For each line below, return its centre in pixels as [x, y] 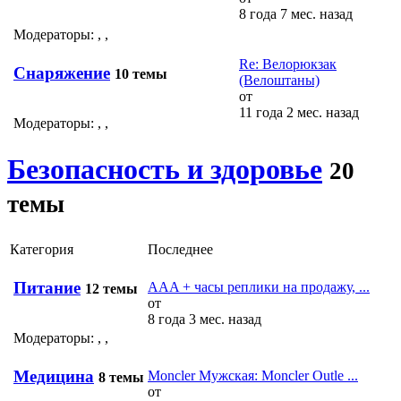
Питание [47, 287]
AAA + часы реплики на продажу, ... [259, 286]
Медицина [54, 376]
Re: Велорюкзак [288, 64]
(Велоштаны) [279, 80]
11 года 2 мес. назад [299, 112]
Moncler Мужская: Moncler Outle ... [253, 375]
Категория [42, 249]
